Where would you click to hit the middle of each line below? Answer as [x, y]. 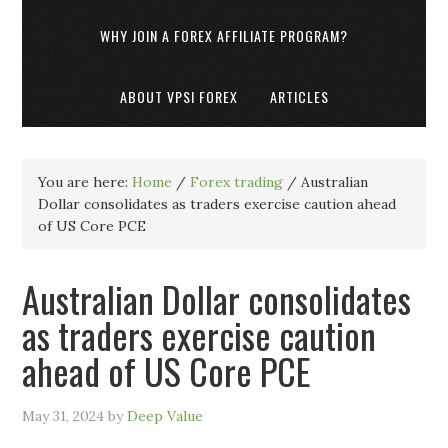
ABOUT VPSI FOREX [178, 96]
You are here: [85, 182]
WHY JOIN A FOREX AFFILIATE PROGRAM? [224, 35]
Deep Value [165, 416]
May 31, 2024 [63, 416]
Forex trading [237, 182]
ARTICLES [299, 96]
